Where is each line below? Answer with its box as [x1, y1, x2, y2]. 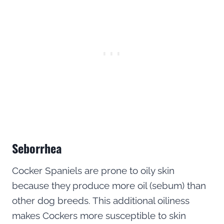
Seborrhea [12, 138, 61, 157]
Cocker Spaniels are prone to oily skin [12, 164, 174, 176]
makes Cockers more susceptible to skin [12, 209, 186, 221]
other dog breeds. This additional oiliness [12, 194, 189, 206]
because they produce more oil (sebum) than [12, 179, 206, 191]
